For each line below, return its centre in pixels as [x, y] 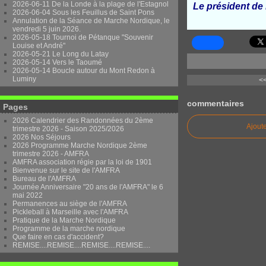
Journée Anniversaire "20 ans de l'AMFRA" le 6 [88, 187]
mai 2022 [28, 195]
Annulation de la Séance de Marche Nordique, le [91, 21]
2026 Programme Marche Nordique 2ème [80, 145]
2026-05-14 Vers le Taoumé [57, 62]
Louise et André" [39, 46]
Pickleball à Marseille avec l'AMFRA [70, 212]
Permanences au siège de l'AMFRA [70, 204]
